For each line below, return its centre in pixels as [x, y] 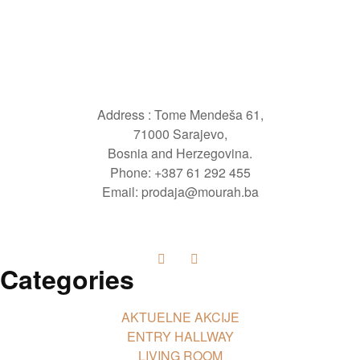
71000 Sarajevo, [180, 134]
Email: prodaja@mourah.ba [180, 192]
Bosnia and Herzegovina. [180, 153]
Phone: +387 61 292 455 [180, 173]
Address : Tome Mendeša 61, [180, 115]
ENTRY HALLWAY [180, 337]
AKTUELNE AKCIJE [180, 317]
